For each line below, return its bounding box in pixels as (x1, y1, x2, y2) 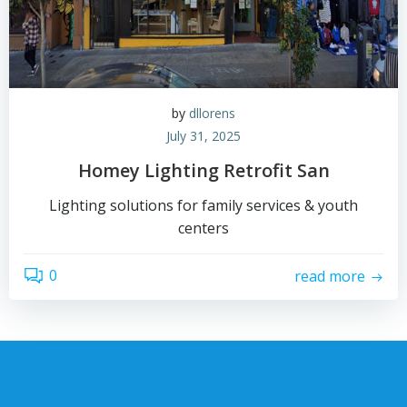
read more (294, 266, 365, 287)
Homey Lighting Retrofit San (77, 157, 330, 183)
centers (178, 217, 229, 238)
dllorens (189, 104, 235, 122)
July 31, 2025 (166, 126, 241, 144)
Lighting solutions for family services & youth (49, 194, 358, 215)
